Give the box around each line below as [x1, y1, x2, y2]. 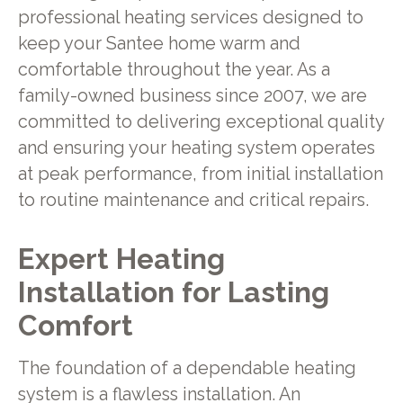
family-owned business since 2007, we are [17, 85, 367, 107]
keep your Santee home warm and [17, 33, 300, 55]
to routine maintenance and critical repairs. [17, 190, 369, 211]
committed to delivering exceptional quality [17, 112, 384, 133]
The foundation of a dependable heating [17, 358, 356, 380]
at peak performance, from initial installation [17, 164, 383, 185]
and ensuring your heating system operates [17, 138, 375, 159]
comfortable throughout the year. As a [17, 59, 330, 81]
